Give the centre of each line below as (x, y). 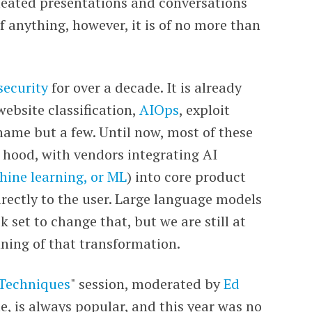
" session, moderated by (147, 284)
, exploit (205, 110)
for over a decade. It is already (145, 87)
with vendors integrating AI (130, 154)
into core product (191, 177)
